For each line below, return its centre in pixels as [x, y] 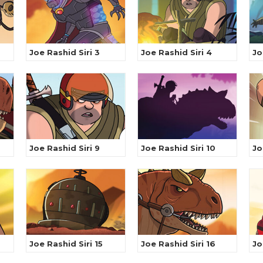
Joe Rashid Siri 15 [66, 244]
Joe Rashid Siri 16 [178, 244]
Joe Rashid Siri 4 [176, 53]
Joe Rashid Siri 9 [65, 148]
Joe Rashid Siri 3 [65, 53]
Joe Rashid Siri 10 [178, 148]
